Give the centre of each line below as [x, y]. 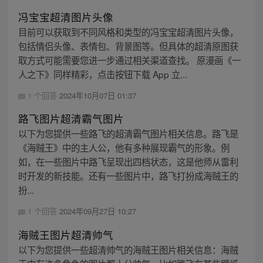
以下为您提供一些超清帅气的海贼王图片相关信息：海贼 [128, 249]
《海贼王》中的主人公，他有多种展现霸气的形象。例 [124, 148]
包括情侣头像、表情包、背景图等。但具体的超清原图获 [128, 46]
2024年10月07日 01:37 [97, 96]
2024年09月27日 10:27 [97, 211]
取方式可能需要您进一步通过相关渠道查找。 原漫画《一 [129, 60]
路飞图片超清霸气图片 [71, 119]
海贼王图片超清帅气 [65, 234]
